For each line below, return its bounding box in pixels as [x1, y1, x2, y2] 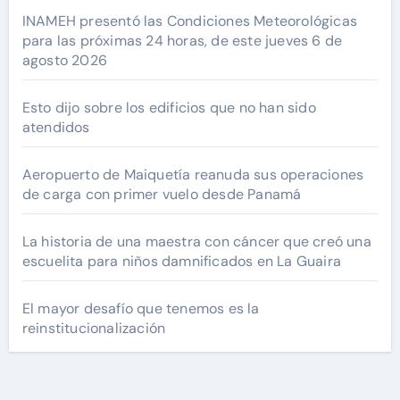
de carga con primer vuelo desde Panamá [21, 184, 302, 204]
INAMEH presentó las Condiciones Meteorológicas [21, 11, 357, 30]
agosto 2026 [21, 50, 107, 70]
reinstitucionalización [21, 318, 166, 337]
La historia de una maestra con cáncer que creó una [21, 231, 371, 251]
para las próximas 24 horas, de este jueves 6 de [21, 30, 343, 50]
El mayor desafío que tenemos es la [21, 298, 260, 318]
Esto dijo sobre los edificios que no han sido [21, 97, 316, 117]
